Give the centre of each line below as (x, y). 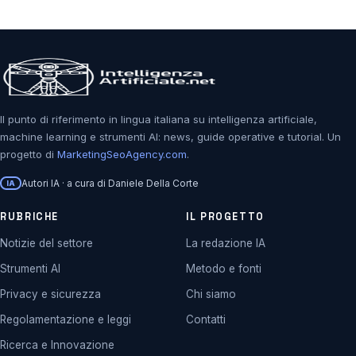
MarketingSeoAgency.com (122, 155)
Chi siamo (211, 294)
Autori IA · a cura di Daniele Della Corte (110, 184)
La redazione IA (226, 244)
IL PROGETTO (225, 217)
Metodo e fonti (224, 269)
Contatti (206, 320)
